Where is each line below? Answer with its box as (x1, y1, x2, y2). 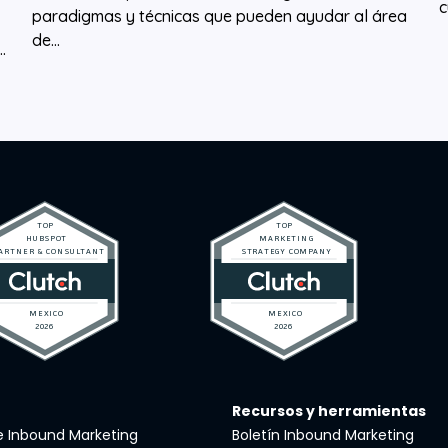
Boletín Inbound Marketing (231, 424, 414, 445)
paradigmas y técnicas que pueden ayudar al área (31, 5, 407, 26)
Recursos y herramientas (231, 400, 426, 421)
